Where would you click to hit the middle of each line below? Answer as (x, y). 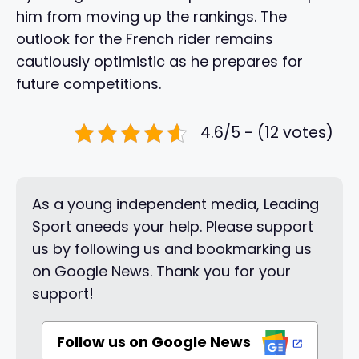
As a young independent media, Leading (175, 204)
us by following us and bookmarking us (172, 249)
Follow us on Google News (155, 341)
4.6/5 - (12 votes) (267, 133)
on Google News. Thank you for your (161, 272)
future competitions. (89, 84)
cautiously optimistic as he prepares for (159, 62)
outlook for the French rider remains (145, 39)
